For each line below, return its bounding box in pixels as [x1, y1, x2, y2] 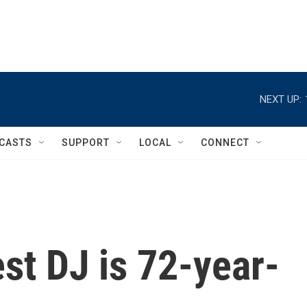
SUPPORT [62, 137, 110, 148]
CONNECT [201, 137, 249, 148]
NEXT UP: [260, 93, 302, 106]
